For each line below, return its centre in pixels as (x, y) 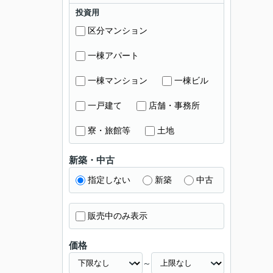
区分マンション (118, 30)
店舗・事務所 (174, 105)
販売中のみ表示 (118, 216)
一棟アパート (113, 55)
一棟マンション (118, 80)
